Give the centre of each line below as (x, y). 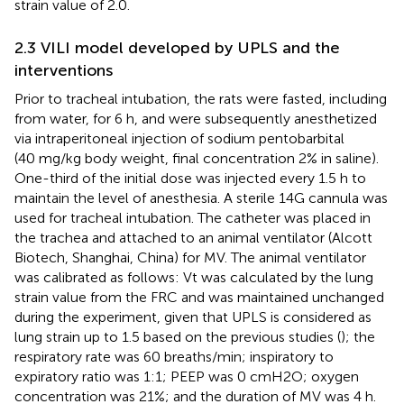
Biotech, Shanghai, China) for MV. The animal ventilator (190, 257)
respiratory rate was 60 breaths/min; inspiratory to (174, 356)
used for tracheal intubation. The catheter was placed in (193, 217)
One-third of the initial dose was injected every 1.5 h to (190, 178)
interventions (64, 70)
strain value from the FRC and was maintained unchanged (199, 297)
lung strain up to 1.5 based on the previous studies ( (178, 336)
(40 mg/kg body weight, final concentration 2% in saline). (197, 158)
